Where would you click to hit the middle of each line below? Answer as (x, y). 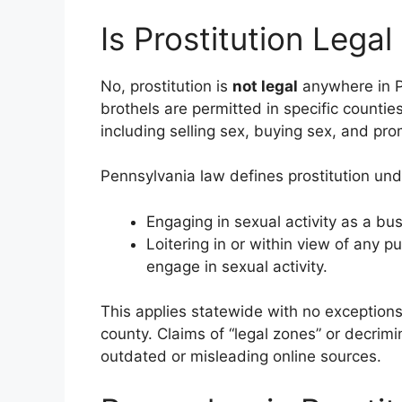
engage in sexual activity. (237, 266)
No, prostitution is (166, 86)
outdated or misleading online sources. (241, 356)
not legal (265, 86)
